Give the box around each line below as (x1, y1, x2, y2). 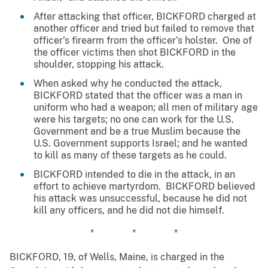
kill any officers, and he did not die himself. (33, 204, 224, 216)
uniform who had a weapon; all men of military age (33, 101, 258, 113)
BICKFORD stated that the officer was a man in (33, 89, 242, 101)
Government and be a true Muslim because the (33, 125, 240, 137)
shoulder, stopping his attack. (33, 58, 169, 70)
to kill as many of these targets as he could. (33, 149, 227, 161)
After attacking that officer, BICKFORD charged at (33, 10, 256, 22)
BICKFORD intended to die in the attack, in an (33, 168, 235, 180)
